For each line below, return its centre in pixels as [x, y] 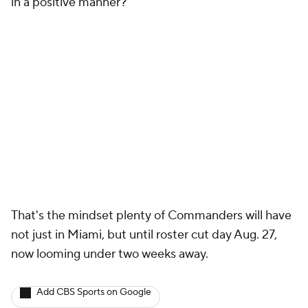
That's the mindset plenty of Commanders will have [151, 216]
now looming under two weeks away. [110, 254]
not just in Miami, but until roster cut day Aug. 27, [144, 235]
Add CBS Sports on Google [94, 292]
